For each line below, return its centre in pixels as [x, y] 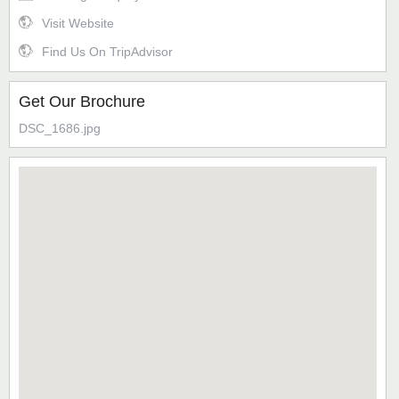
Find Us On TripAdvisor [107, 52]
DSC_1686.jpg [60, 129]
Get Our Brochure [82, 102]
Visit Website [78, 24]
